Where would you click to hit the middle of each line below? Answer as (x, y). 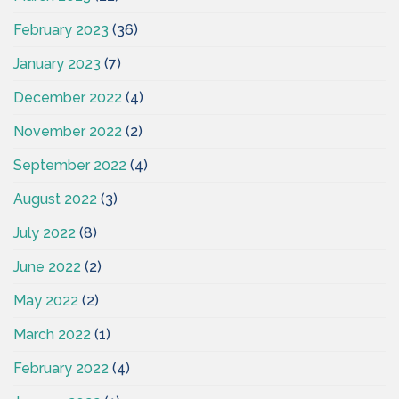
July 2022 (45, 233)
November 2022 (68, 132)
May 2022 (46, 301)
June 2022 (47, 267)
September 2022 (70, 166)
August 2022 (55, 199)
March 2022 (52, 335)
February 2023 (61, 30)
